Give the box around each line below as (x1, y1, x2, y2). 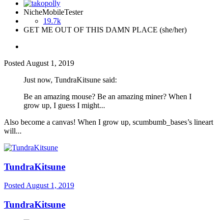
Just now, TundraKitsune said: (24, 75, 117, 84)
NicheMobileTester (24, 7, 83, 16)
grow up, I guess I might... (24, 101, 105, 110)
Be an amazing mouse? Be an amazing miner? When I (24, 92, 192, 101)
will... (4, 126, 22, 135)
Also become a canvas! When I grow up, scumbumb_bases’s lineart (4, 117, 213, 126)
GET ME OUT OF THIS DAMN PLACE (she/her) (24, 25, 187, 34)
